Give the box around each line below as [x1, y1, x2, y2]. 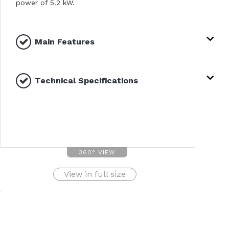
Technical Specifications [35, 75, 138, 85]
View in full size [63, 169, 126, 179]
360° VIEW [79, 148, 116, 156]
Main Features [35, 36, 95, 47]
